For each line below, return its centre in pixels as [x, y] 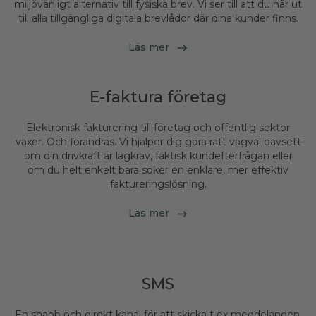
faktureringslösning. [158, 184]
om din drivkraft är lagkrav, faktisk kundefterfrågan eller [158, 156]
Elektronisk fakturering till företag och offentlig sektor [158, 128]
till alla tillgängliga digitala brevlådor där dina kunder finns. [158, 18]
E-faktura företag [158, 97]
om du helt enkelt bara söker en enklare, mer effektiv [158, 170]
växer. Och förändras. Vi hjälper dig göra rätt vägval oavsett [158, 142]
